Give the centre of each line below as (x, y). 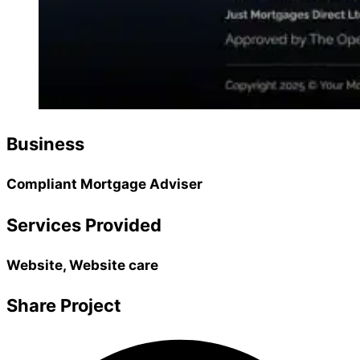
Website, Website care (82, 264)
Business (45, 144)
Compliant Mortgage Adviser (104, 184)
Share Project (64, 305)
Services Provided (84, 225)
